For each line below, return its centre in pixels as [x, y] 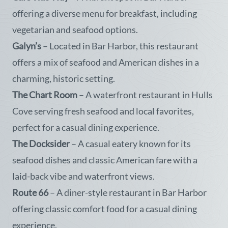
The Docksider [41, 144]
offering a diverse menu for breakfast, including [105, 13]
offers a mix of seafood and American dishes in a [106, 62]
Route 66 [30, 192]
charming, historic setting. [64, 78]
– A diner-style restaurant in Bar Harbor [127, 192]
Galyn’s [27, 46]
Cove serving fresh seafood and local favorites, [103, 111]
